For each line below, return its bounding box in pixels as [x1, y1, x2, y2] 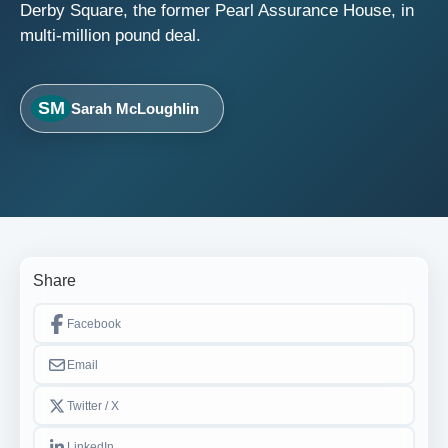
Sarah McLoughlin [71, 99, 199, 117]
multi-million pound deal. [20, 25, 201, 45]
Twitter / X [66, 398, 119, 413]
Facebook [66, 316, 121, 331]
